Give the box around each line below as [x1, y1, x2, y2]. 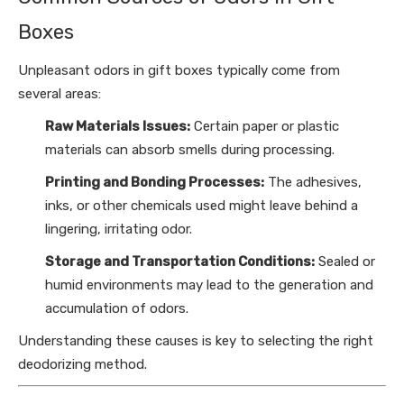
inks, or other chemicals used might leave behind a [45, 197, 358, 214]
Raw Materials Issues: [45, 117, 190, 134]
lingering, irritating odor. [45, 220, 192, 237]
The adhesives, [264, 173, 362, 190]
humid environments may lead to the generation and [45, 276, 373, 293]
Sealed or [315, 252, 375, 270]
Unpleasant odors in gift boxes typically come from [18, 61, 340, 78]
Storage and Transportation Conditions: [45, 252, 315, 270]
